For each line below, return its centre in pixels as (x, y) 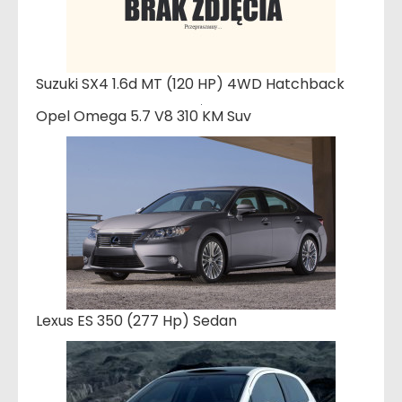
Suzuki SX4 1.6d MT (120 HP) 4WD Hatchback (190, 84)
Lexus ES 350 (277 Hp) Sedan (136, 320)
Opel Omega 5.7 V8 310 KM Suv (144, 116)
